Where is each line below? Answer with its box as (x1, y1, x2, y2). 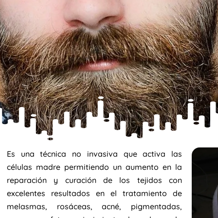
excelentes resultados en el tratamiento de (6, 188, 182, 198)
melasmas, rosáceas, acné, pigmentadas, (6, 201, 182, 211)
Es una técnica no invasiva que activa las (6, 149, 182, 159)
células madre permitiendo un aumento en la (6, 162, 182, 172)
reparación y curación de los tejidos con (6, 175, 182, 185)
